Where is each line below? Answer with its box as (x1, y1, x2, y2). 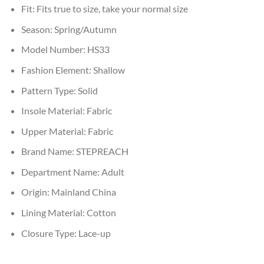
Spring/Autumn (54, 23, 117, 35)
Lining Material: (21, 207, 87, 219)
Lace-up (78, 227, 111, 239)
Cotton (86, 207, 116, 219)
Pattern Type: (21, 84, 78, 96)
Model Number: (21, 44, 87, 55)
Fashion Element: (21, 64, 93, 75)
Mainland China (51, 186, 116, 198)
